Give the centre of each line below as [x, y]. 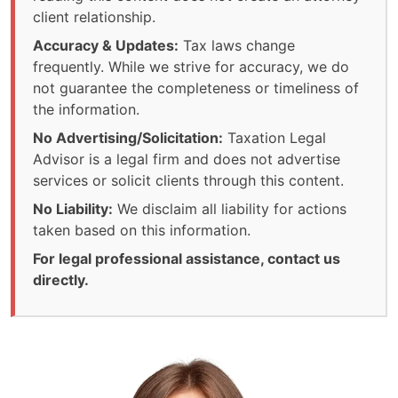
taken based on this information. [142, 231]
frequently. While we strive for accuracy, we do [191, 67]
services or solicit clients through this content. [188, 181]
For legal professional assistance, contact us [187, 259]
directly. [61, 280]
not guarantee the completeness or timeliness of [196, 88]
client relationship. [94, 17]
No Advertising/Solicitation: [128, 138]
